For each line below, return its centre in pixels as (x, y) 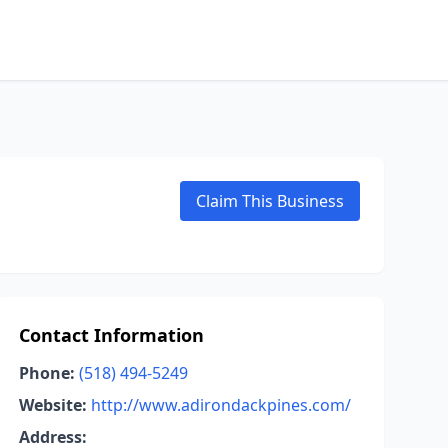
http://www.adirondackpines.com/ (220, 405)
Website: (52, 405)
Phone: (46, 373)
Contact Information (111, 335)
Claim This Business (270, 201)
